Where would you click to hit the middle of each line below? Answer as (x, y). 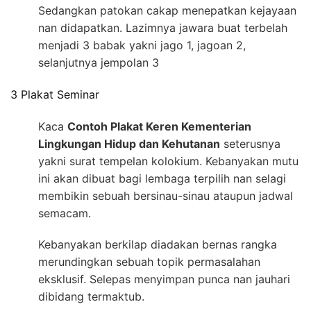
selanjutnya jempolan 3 (99, 62)
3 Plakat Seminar (55, 94)
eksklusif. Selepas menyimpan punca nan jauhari (164, 279)
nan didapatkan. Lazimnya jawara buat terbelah (163, 27)
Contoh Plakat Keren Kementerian (159, 127)
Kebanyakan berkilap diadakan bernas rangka (158, 245)
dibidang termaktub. (91, 297)
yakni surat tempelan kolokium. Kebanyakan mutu (168, 161)
